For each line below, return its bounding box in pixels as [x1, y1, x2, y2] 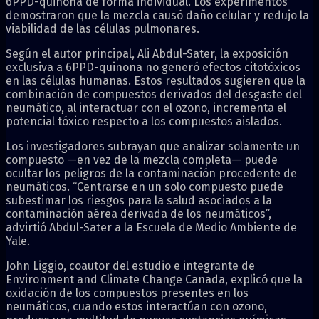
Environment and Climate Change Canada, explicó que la [6, 272, 303, 286]
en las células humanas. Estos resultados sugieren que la [6, 73, 305, 88]
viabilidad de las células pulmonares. [6, 21, 199, 36]
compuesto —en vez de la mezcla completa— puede [6, 152, 278, 167]
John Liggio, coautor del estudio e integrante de [6, 258, 255, 273]
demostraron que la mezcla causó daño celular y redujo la [6, 8, 309, 22]
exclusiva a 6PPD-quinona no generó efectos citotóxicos [6, 60, 300, 74]
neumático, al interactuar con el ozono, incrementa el [6, 100, 286, 115]
